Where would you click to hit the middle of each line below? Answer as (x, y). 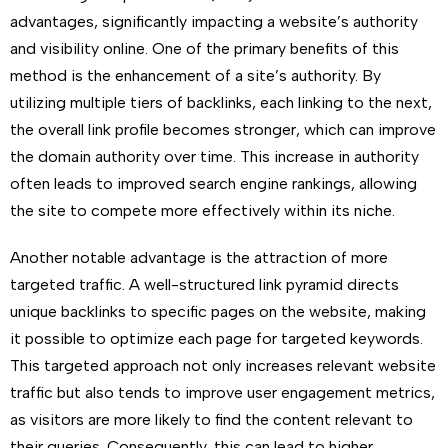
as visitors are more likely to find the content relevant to (211, 419)
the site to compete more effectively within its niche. (202, 210)
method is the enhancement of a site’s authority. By (195, 75)
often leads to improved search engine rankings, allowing (213, 183)
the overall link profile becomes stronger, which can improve (223, 129)
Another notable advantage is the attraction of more (199, 257)
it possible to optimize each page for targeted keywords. (216, 338)
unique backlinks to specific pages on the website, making (218, 311)
